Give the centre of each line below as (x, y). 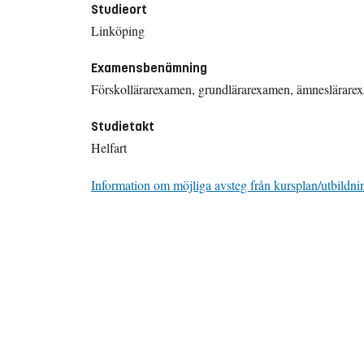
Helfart (109, 147)
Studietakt (123, 126)
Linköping (118, 30)
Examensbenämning (149, 67)
